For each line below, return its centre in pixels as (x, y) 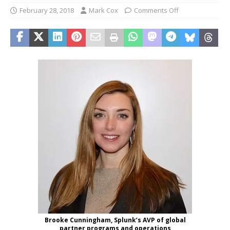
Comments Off (156, 10)
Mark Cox (103, 10)
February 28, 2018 (47, 10)
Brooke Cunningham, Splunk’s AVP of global (115, 220)
